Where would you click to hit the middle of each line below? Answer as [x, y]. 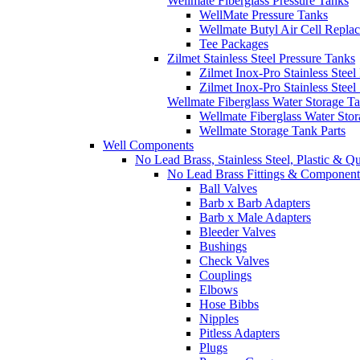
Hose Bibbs [229, 305]
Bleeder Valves [237, 232]
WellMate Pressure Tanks [264, 15]
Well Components [148, 145]
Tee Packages [234, 44]
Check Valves [234, 261]
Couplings [225, 276]
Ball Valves [228, 189]
